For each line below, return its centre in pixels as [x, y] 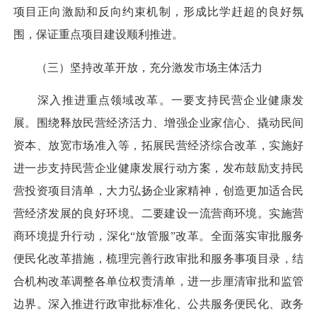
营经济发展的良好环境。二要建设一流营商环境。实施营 [158, 213]
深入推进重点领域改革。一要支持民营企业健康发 [158, 100]
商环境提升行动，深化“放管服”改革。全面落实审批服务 [158, 236]
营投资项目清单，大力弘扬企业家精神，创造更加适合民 [158, 190]
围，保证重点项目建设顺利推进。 [98, 35]
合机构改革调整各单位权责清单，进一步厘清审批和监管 [158, 281]
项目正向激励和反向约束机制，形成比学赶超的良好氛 [158, 12]
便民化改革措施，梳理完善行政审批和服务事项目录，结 [158, 258]
